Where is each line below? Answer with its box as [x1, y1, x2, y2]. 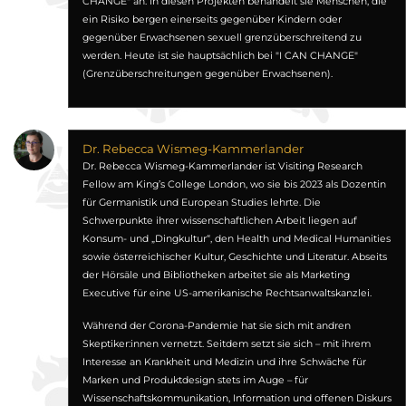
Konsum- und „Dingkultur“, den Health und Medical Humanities [82, 233, 391, 245]
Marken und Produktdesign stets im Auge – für [82, 374, 308, 386]
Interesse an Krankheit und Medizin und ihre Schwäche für [82, 356, 366, 368]
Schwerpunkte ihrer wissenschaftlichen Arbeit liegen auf [82, 215, 357, 227]
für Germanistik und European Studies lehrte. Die [82, 197, 321, 208]
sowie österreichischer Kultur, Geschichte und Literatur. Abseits [82, 251, 387, 263]
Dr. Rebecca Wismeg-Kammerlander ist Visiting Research [82, 160, 362, 172]
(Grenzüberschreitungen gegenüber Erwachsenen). [82, 68, 333, 80]
